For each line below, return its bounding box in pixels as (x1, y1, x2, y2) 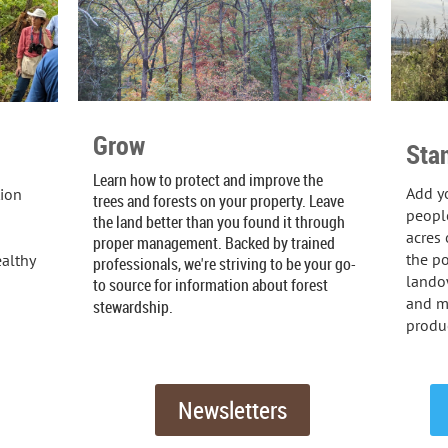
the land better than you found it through (93, 211, 345, 234)
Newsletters (178, 394, 287, 426)
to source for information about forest (93, 274, 328, 297)
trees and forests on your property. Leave (93, 190, 344, 213)
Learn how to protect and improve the (93, 169, 323, 192)
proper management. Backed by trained (93, 232, 335, 255)
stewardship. (93, 296, 173, 319)
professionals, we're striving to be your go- (93, 253, 356, 276)
